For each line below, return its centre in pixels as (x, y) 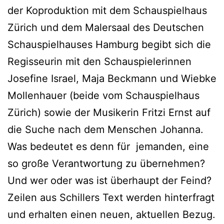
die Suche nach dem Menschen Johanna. (105, 129)
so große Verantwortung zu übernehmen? (106, 163)
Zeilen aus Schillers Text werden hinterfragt (111, 197)
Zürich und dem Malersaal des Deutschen (106, 27)
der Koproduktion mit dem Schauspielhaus (107, 10)
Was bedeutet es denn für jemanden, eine (108, 146)
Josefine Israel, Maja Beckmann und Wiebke (112, 78)
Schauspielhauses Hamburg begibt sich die (109, 44)
